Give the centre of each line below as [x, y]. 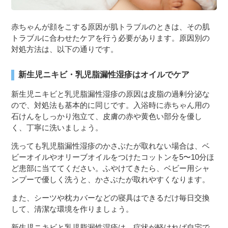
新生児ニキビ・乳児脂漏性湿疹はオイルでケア [104, 75]
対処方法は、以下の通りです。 [65, 49]
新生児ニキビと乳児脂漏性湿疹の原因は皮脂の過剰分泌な [111, 94]
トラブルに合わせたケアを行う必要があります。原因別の [111, 38]
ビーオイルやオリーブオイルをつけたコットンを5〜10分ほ [113, 157]
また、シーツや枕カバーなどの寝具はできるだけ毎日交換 [111, 198]
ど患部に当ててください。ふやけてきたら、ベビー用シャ [111, 168]
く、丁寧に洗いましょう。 [57, 128]
